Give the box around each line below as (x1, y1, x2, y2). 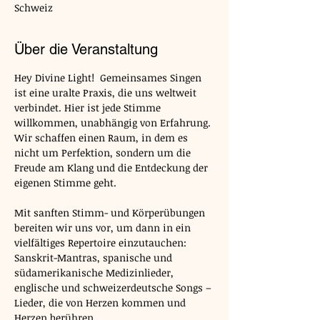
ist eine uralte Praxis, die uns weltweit (14, 86, 199, 99)
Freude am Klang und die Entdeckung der (14, 161, 211, 174)
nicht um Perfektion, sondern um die (14, 146, 194, 159)
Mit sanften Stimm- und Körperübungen (14, 206, 208, 219)
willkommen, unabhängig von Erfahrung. (14, 116, 214, 129)
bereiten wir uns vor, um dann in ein (14, 221, 194, 234)
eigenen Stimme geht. (14, 176, 116, 189)
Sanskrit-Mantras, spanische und (14, 251, 175, 264)
